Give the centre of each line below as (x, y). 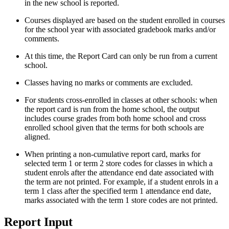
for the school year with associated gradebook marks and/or (120, 30)
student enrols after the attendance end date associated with (119, 173)
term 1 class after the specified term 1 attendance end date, (118, 191)
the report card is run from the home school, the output (112, 109)
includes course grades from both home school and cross (115, 119)
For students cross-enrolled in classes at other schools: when (121, 100)
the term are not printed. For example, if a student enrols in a (121, 182)
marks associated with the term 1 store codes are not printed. (121, 200)
